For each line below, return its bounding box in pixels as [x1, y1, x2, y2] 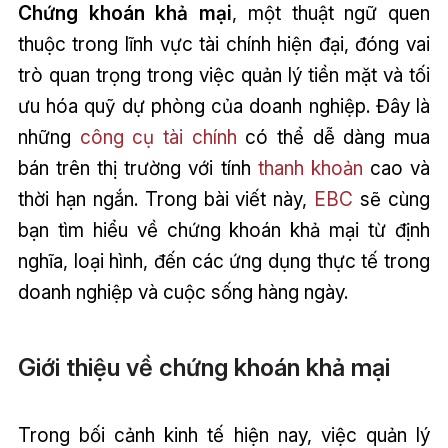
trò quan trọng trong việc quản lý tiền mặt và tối [17, 62, 431, 87]
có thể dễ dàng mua [236, 124, 431, 149]
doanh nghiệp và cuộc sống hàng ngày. [17, 279, 348, 304]
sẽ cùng [353, 186, 431, 211]
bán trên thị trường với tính [17, 155, 258, 180]
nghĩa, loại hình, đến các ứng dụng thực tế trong [17, 248, 431, 273]
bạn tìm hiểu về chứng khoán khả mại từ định [17, 217, 431, 242]
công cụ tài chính [79, 124, 237, 149]
